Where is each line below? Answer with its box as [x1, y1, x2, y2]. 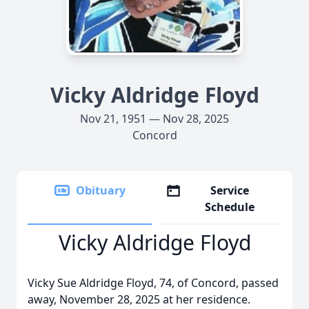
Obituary [76, 183, 126, 198]
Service [210, 183, 250, 198]
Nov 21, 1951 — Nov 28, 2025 [80, 111, 229, 126]
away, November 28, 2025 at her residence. [28, 292, 250, 307]
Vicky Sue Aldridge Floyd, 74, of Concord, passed [28, 275, 279, 290]
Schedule [205, 199, 255, 215]
